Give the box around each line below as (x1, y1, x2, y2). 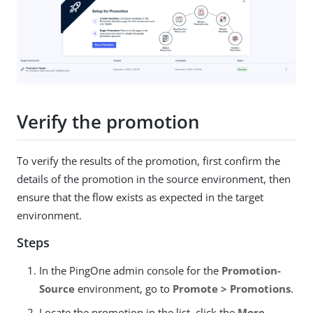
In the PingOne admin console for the (39, 263, 221, 277)
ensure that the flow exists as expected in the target (17, 189, 263, 204)
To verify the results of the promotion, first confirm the (17, 153, 280, 168)
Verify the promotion (17, 109, 200, 135)
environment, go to (75, 281, 173, 296)
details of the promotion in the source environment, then (17, 171, 291, 186)
